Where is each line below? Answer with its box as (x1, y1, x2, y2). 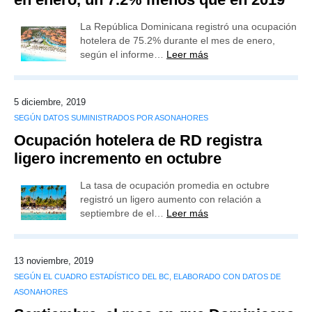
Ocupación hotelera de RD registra (14, 132, 262, 149)
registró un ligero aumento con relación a (80, 194, 261, 205)
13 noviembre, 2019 (14, 256, 93, 266)
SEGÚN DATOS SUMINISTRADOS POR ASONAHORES (14, 114, 208, 122)
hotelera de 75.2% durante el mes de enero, (80, 35, 275, 46)
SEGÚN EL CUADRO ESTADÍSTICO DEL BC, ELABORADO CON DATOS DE (14, 272, 281, 281)
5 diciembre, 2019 (14, 97, 86, 107)
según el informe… (80, 49, 166, 60)
